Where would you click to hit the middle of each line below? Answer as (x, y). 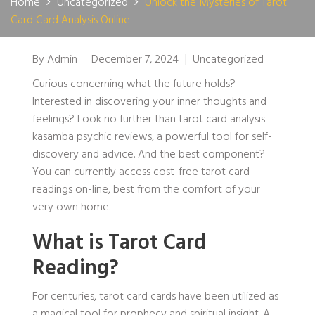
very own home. (71, 207)
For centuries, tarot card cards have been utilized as (155, 297)
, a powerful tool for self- (212, 137)
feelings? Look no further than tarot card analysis (149, 120)
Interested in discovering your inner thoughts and (149, 102)
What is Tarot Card (120, 243)
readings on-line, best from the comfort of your (146, 190)
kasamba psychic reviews (92, 137)
